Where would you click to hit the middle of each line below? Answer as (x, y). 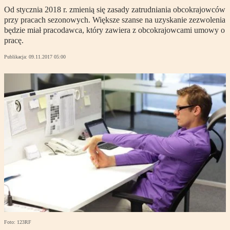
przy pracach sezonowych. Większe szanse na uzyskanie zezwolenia (115, 20)
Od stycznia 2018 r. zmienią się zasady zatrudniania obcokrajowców (115, 10)
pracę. (14, 41)
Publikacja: (16, 57)
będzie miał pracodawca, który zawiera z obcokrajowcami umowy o (114, 30)
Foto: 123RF (18, 222)
